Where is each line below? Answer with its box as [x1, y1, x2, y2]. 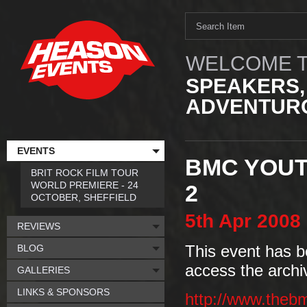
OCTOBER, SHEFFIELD [31, 192, 136, 203]
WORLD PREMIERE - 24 [31, 180, 138, 191]
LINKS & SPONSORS [17, 286, 110, 297]
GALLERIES [17, 265, 70, 275]
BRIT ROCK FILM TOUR [31, 167, 138, 178]
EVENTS [17, 145, 55, 156]
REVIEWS [17, 221, 60, 232]
